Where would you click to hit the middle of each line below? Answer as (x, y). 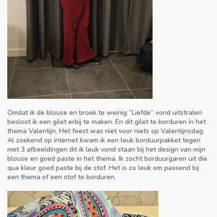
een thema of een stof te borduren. (62, 177)
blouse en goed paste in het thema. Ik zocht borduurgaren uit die (107, 159)
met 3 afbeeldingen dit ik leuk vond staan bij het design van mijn (106, 150)
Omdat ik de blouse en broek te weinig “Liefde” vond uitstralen (105, 113)
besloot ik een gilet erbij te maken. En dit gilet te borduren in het (107, 122)
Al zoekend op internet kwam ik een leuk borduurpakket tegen (104, 140)
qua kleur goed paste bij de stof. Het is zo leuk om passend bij (103, 168)
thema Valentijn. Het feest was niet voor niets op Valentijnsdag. (106, 131)
